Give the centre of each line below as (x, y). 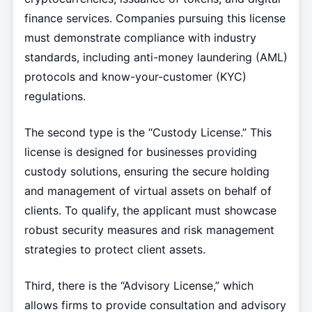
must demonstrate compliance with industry (140, 38)
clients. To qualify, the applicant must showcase (150, 211)
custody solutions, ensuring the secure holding (147, 172)
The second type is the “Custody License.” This (148, 133)
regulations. (55, 96)
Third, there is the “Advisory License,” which (139, 286)
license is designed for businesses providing (140, 152)
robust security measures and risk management (149, 230)
